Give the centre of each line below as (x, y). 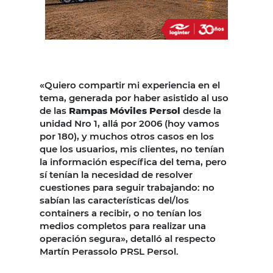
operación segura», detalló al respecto (128, 239)
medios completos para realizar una (123, 226)
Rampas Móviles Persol (125, 111)
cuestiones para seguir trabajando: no (127, 188)
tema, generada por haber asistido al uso (134, 98)
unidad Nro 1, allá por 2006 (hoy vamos (129, 124)
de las (54, 111)
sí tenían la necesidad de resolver (116, 175)
